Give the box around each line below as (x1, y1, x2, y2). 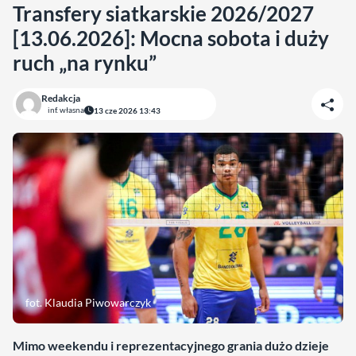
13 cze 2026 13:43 (94, 105, 161, 115)
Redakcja (41, 92, 80, 104)
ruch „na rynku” (13, 50, 157, 75)
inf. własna (48, 105, 84, 114)
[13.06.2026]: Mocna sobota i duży (13, 25, 329, 51)
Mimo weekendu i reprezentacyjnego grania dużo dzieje (13, 338, 329, 353)
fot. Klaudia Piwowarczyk (25, 296, 151, 309)
